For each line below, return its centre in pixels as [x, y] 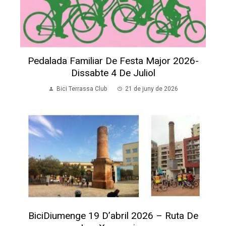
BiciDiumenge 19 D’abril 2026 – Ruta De [113, 216]
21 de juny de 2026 [151, 89]
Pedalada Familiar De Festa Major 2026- [113, 61]
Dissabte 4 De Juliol [113, 73]
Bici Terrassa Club [81, 89]
